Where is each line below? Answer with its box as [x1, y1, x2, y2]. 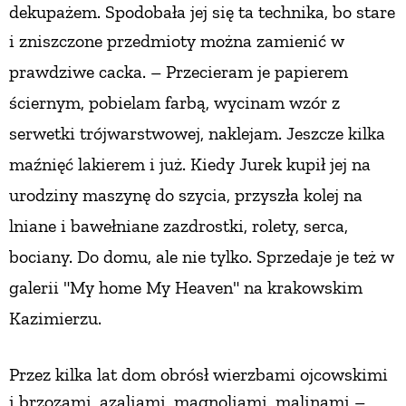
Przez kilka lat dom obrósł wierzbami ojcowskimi [9, 363, 388, 386]
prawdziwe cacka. [9, 61, 150, 83]
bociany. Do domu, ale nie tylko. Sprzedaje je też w [9, 246, 394, 268]
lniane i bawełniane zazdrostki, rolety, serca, [9, 215, 348, 237]
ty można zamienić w [180, 30, 344, 53]
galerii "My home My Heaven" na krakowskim [9, 276, 362, 299]
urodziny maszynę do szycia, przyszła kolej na [9, 184, 362, 207]
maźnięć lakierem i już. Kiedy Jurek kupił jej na [9, 153, 371, 176]
